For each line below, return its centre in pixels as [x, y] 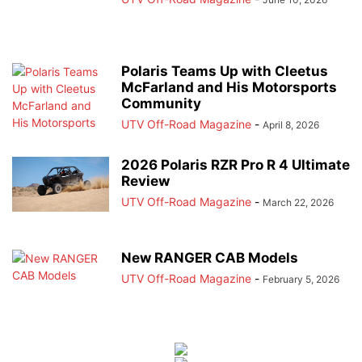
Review [145, 181]
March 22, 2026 [298, 202]
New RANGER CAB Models [210, 258]
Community [161, 103]
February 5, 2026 [301, 279]
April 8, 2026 [291, 125]
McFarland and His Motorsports [229, 87]
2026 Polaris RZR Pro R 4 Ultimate [236, 165]
